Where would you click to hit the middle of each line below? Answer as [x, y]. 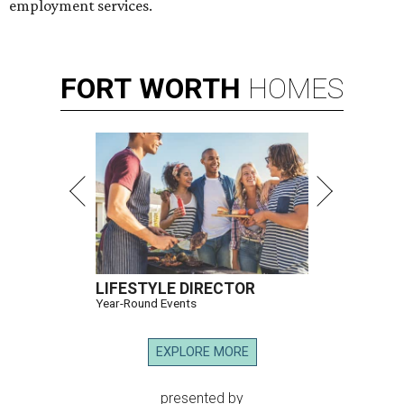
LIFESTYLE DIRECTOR [175, 289]
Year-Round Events [146, 303]
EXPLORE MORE [202, 353]
